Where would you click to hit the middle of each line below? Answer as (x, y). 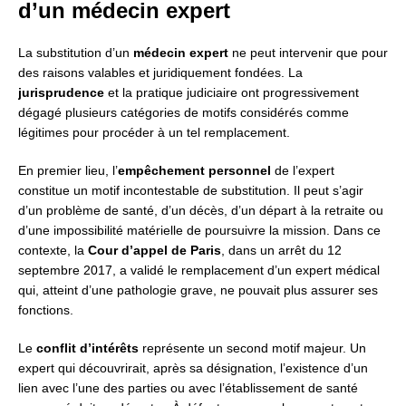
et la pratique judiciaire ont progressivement (232, 93)
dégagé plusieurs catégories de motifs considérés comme (184, 113)
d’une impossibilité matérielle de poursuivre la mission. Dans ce (199, 231)
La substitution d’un (76, 53)
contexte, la (53, 251)
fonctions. (46, 310)
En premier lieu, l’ (68, 171)
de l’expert (303, 171)
